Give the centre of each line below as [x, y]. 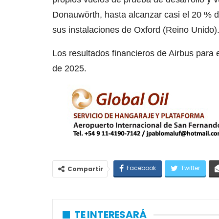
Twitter [190, 168]
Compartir [85, 169]
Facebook [141, 168]
